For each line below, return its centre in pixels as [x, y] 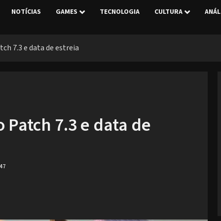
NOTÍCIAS [26, 12]
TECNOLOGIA [119, 12]
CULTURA [168, 12]
